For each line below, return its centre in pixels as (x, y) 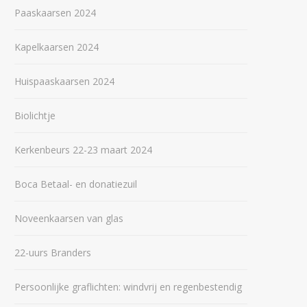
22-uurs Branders (53, 253)
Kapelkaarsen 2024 (57, 47)
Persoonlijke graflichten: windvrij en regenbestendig (128, 287)
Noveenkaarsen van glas (69, 218)
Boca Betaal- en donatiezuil (76, 184)
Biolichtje (35, 115)
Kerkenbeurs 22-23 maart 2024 (83, 150)
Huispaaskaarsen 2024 (64, 81)
